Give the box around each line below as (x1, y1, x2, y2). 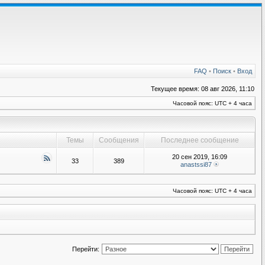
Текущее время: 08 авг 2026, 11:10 (151, 85, 254, 92)
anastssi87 (180, 161, 212, 168)
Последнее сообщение (159, 136, 241, 144)
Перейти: (72, 245, 99, 253)
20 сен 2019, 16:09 (172, 153, 227, 160)
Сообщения (97, 136, 141, 144)
